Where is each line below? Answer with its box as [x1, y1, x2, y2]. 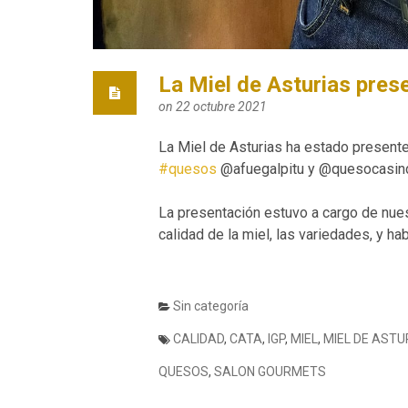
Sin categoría [173, 299, 249, 313]
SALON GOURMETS [214, 364, 326, 379]
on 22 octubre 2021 [158, 99, 267, 114]
